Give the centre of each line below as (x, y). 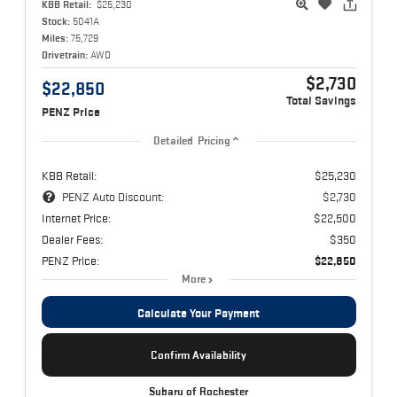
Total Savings (321, 101)
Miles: (54, 38)
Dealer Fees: (72, 239)
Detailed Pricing (192, 141)
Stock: (55, 21)
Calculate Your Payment (198, 313)
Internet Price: (76, 218)
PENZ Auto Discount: (113, 197)
